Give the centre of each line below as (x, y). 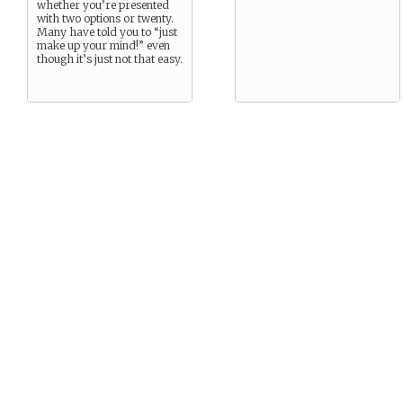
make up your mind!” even (103, 45)
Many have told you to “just (107, 32)
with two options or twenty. (105, 18)
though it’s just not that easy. (110, 59)
